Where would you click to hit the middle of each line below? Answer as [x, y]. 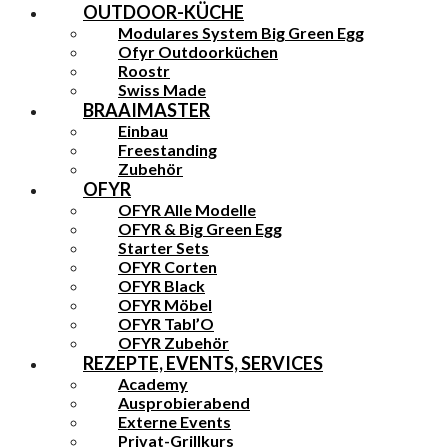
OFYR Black [161, 285]
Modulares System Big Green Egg [241, 32]
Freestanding [167, 149]
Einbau [143, 130]
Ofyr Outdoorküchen [198, 51]
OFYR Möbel [165, 304]
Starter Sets [163, 247]
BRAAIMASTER [146, 109]
